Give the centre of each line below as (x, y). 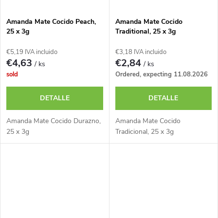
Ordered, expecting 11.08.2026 (161, 74)
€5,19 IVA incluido (32, 52)
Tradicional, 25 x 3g (144, 131)
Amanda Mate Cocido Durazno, (54, 121)
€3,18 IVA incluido (141, 52)
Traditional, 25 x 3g (145, 31)
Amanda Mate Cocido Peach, (51, 21)
